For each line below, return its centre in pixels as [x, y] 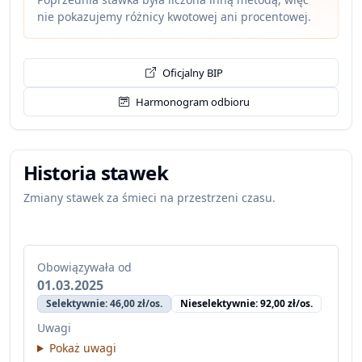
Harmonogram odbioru [193, 101]
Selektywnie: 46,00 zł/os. [104, 303]
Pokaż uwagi [82, 348]
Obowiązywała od [84, 267]
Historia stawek [96, 173]
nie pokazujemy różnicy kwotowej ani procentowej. [174, 17]
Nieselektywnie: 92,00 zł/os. [246, 303]
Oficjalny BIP [193, 72]
